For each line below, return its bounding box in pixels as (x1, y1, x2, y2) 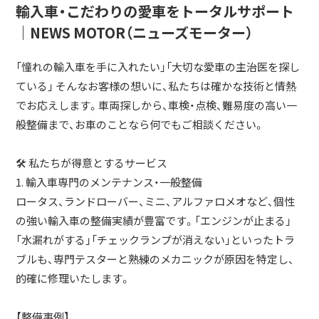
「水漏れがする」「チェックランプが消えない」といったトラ (16, 232, 296, 248)
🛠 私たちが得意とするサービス (16, 155, 168, 171)
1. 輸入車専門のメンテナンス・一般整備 (16, 174, 203, 190)
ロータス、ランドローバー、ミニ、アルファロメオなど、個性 (16, 194, 296, 209)
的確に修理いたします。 (16, 271, 131, 286)
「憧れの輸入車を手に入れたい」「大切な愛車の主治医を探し (16, 59, 300, 75)
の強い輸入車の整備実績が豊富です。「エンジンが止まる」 (16, 213, 292, 229)
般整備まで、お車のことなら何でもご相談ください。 (16, 117, 265, 132)
